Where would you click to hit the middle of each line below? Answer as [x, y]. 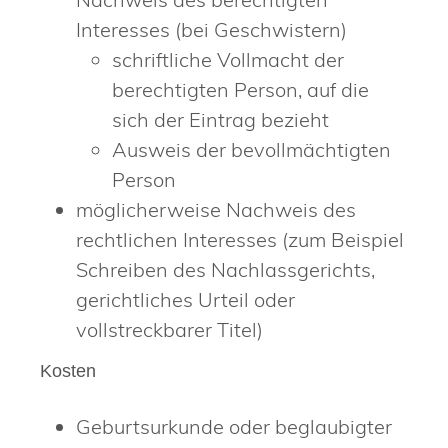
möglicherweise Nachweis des [216, 209]
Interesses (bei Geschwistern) [211, 29]
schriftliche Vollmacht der [228, 59]
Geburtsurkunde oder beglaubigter [234, 427]
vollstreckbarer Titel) [169, 329]
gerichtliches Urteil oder [185, 299]
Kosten [68, 371]
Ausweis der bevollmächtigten [251, 149]
